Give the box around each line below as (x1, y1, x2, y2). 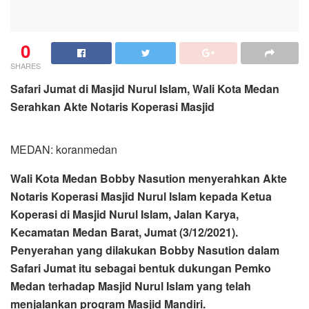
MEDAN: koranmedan (10, 141, 117, 157)
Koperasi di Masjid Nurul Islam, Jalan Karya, (10, 206, 239, 222)
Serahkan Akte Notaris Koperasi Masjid (10, 98, 215, 114)
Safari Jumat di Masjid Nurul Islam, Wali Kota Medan (10, 80, 279, 97)
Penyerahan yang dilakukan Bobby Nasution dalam (10, 241, 279, 258)
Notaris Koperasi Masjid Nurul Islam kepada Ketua (10, 188, 272, 204)
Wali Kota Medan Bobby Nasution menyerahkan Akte (10, 170, 287, 186)
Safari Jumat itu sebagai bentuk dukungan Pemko (10, 259, 271, 276)
